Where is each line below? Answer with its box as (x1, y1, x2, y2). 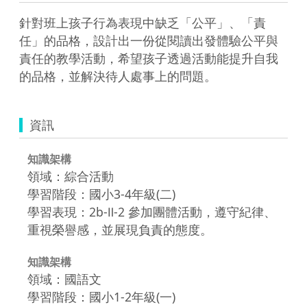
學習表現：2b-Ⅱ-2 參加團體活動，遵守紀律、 (27, 203, 276, 220)
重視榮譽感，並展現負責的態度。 (27, 221, 212, 238)
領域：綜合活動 (27, 167, 114, 184)
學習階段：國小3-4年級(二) (27, 185, 175, 202)
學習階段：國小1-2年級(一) (27, 288, 175, 305)
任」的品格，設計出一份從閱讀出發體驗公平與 (19, 32, 278, 49)
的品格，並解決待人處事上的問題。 (19, 67, 217, 84)
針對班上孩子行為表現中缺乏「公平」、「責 (19, 14, 266, 31)
